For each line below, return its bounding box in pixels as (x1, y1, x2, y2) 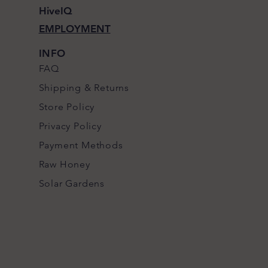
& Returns (81, 82, 129, 93)
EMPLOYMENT (38, 23, 111, 35)
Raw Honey (38, 159, 90, 170)
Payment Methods (38, 139, 123, 151)
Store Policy (38, 101, 95, 112)
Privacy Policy (38, 120, 102, 132)
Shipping (38, 82, 81, 93)
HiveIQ (38, 5, 72, 17)
